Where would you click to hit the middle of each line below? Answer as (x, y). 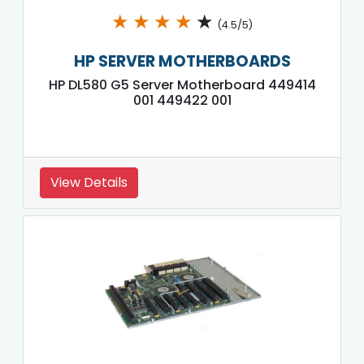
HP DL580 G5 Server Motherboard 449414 (182, 84)
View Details (89, 182)
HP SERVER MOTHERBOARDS (182, 61)
